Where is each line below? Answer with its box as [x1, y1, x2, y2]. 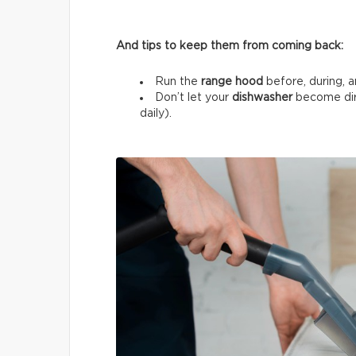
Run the [155, 75, 201, 87]
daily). [140, 107, 172, 119]
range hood [201, 75, 263, 87]
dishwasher [232, 91, 292, 103]
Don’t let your [155, 91, 232, 103]
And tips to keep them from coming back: [116, 40, 343, 52]
